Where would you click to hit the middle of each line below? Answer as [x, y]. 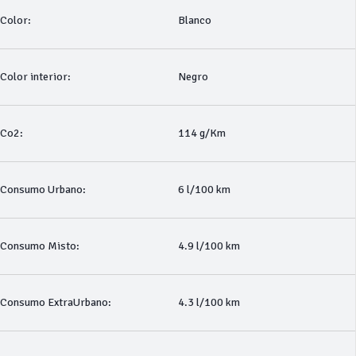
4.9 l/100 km [209, 246]
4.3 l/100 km [209, 302]
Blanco [194, 20]
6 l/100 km [204, 190]
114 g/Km [201, 133]
